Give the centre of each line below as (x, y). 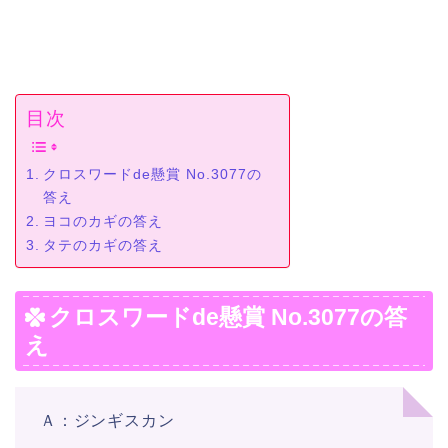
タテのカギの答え (102, 245)
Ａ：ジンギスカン (107, 420)
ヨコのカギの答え (102, 221)
